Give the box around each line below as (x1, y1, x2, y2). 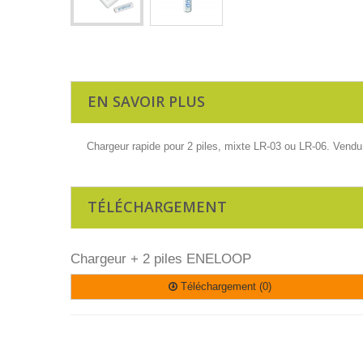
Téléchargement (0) (177, 280, 272, 293)
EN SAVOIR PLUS (88, 92, 205, 111)
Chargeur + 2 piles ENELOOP (70, 251, 251, 267)
